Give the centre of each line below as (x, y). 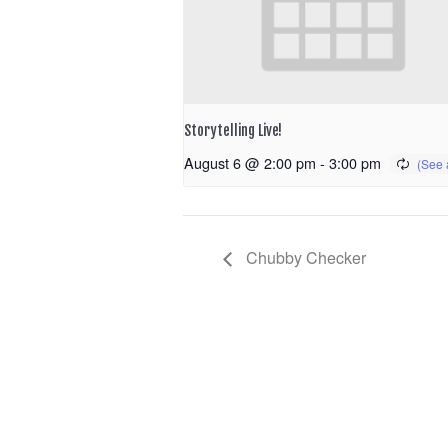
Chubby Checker (304, 258)
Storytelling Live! (233, 131)
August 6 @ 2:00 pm (250, 163)
